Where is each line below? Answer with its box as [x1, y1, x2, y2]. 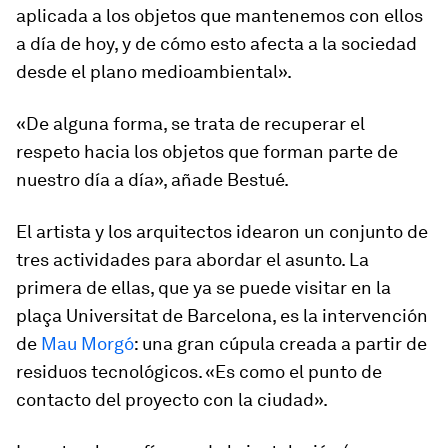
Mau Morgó [41, 333, 134, 354]
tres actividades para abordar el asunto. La [16, 249, 369, 270]
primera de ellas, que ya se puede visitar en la [16, 277, 391, 298]
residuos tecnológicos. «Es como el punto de [16, 361, 382, 382]
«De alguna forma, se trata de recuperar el [16, 113, 365, 134]
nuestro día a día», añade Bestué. [16, 169, 289, 190]
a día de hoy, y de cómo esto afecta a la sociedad [16, 33, 417, 54]
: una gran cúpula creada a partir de [134, 333, 427, 354]
